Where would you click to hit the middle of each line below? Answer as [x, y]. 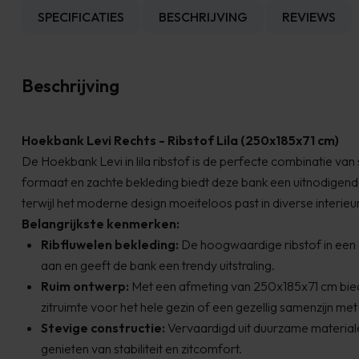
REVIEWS [309, 16]
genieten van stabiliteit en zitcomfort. [141, 348]
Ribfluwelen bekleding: [110, 244]
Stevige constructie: [103, 327]
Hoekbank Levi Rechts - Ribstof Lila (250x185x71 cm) [180, 140]
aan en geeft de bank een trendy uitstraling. [158, 265]
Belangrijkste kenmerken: [101, 223]
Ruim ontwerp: [85, 286]
